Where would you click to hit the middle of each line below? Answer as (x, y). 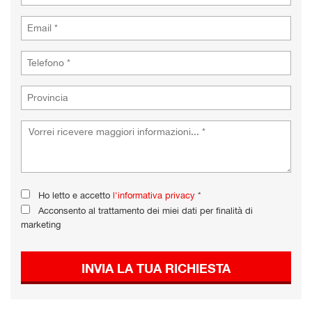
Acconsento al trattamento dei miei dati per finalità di (146, 210)
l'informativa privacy (154, 195)
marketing (41, 224)
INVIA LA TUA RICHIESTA (156, 268)
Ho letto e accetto (76, 195)
